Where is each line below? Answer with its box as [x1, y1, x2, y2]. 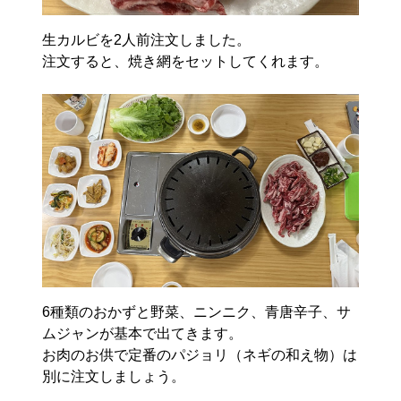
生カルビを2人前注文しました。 [42, 32, 252, 47]
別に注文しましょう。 [42, 369, 186, 385]
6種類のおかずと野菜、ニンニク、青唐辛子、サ [42, 304, 352, 320]
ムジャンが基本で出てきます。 [42, 326, 243, 342]
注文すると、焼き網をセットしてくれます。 [42, 54, 329, 69]
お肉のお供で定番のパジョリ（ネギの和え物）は [42, 347, 358, 363]
